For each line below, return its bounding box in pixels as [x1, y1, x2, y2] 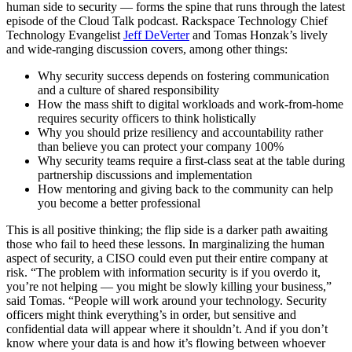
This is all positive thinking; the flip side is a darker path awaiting [6, 222, 328, 236]
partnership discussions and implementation [38, 167, 252, 181]
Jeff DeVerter [123, 27, 189, 42]
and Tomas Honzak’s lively [189, 27, 328, 42]
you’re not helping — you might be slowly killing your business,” [6, 279, 332, 293]
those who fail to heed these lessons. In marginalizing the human [6, 236, 324, 251]
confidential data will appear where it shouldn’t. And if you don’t [6, 321, 328, 335]
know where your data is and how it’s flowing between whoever [6, 335, 325, 350]
